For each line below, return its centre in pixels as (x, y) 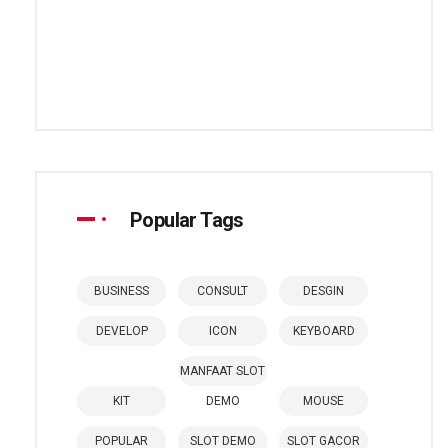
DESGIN (323, 290)
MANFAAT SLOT (222, 370)
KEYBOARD (323, 330)
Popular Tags (187, 219)
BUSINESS (121, 290)
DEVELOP (121, 330)
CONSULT (222, 290)
